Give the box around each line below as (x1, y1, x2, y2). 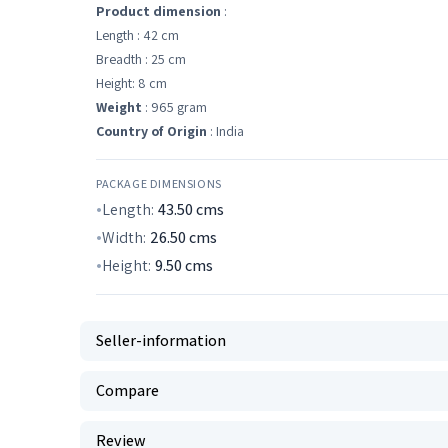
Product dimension (96, 2, 221, 20)
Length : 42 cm (96, 26, 179, 44)
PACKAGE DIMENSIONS (96, 176, 222, 191)
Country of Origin (96, 122, 207, 140)
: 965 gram (142, 98, 207, 116)
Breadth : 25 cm (96, 50, 186, 68)
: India (207, 122, 244, 140)
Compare (96, 380, 159, 401)
